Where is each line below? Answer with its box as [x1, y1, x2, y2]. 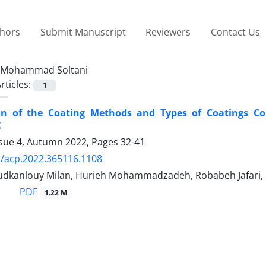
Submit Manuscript [40, 25, 126, 39]
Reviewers [145, 25, 191, 39]
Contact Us [210, 25, 260, 39]
